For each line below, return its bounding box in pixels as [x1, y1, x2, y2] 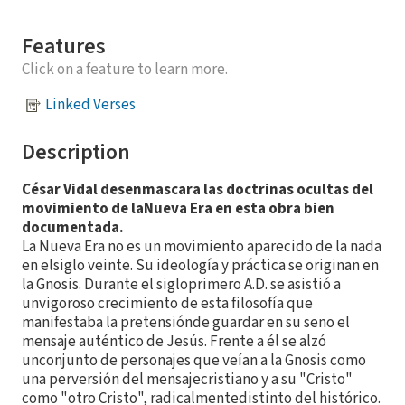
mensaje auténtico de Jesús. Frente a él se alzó [22, 330, 326, 353]
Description [22, 136, 130, 168]
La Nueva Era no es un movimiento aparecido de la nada [22, 235, 381, 258]
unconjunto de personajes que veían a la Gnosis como [22, 349, 366, 372]
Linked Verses [45, 94, 136, 117]
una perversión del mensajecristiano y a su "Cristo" [22, 368, 353, 391]
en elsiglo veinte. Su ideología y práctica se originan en [22, 254, 379, 277]
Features [22, 30, 106, 62]
